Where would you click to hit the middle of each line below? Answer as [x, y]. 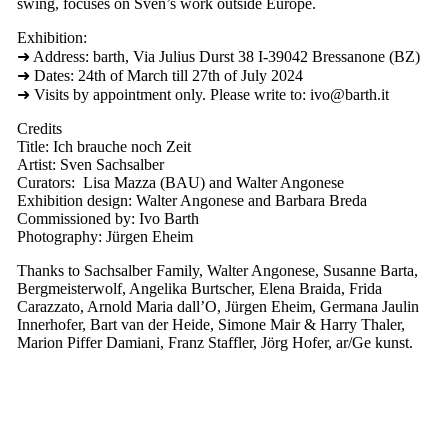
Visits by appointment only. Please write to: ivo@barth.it [209, 95]
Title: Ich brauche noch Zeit [103, 147]
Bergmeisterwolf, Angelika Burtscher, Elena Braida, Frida [199, 289]
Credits [39, 129]
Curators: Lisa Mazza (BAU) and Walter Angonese [180, 183]
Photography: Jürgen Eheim [104, 237]
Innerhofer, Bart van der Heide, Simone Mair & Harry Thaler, [210, 325]
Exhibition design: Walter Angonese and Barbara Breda [191, 201]
